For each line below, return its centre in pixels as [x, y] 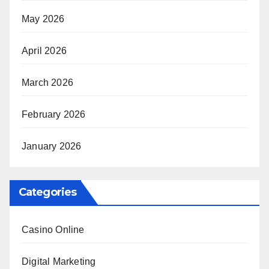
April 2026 [44, 51]
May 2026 [43, 19]
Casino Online [53, 230]
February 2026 [54, 115]
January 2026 [52, 147]
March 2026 [47, 83]
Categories [47, 192]
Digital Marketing [59, 262]
